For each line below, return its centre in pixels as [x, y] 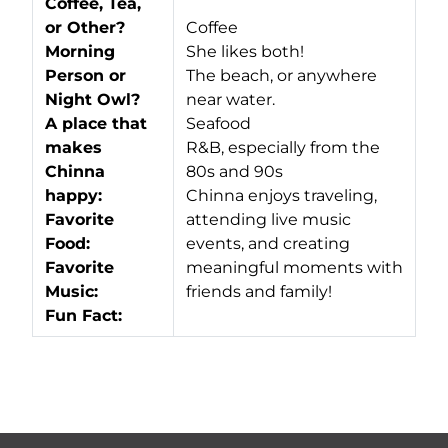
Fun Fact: [83, 315]
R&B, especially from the [283, 147]
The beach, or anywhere [281, 75]
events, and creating [268, 243]
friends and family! [259, 291]
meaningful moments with [294, 267]
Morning [80, 51]
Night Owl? [95, 99]
